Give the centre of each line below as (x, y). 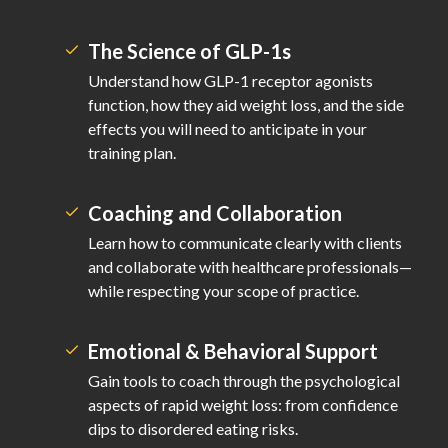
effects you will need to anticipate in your (227, 129)
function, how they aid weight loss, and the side (246, 105)
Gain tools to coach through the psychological (244, 381)
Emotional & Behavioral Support (233, 351)
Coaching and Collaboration (215, 213)
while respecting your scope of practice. (223, 291)
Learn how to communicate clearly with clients (245, 243)
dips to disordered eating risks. (193, 429)
